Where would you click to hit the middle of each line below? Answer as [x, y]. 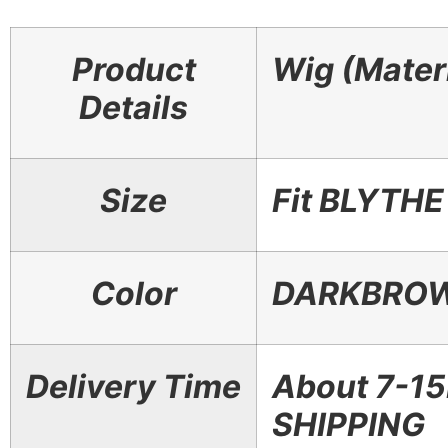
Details [133, 107]
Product [133, 69]
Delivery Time [133, 386]
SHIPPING [348, 424]
